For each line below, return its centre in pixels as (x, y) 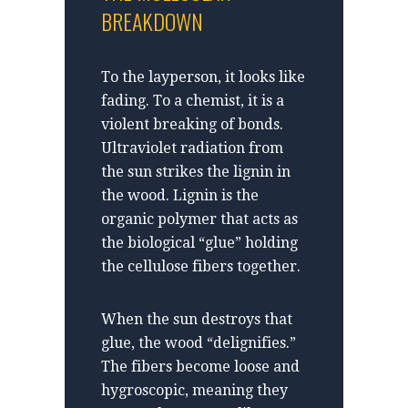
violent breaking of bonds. (192, 124)
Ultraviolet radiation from (192, 148)
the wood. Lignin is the (180, 195)
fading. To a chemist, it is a (193, 100)
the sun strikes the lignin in (196, 171)
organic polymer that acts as (199, 219)
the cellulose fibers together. (201, 266)
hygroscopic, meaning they (194, 390)
